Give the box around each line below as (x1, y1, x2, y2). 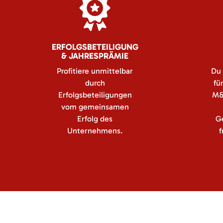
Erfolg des (77, 114, 112, 123)
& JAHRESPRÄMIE (61, 51, 128, 61)
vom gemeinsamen (61, 102, 129, 111)
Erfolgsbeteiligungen (58, 90, 132, 100)
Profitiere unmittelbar (57, 66, 133, 76)
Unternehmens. (67, 126, 122, 135)
